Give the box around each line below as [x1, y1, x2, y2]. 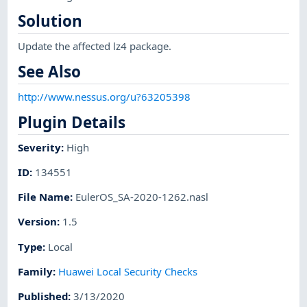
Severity [18, 140, 62, 154]
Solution [18, 10, 83, 32]
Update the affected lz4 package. [18, 38, 172, 53]
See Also [18, 61, 82, 83]
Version [18, 214, 58, 229]
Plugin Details [18, 111, 126, 133]
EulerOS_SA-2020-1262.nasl [75, 190, 209, 204]
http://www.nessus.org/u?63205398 [18, 89, 191, 103]
